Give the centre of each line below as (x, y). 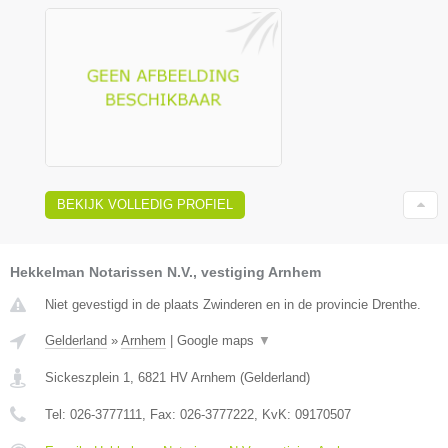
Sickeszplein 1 (87, 377)
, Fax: (161, 414)
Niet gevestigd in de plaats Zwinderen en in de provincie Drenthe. (233, 304)
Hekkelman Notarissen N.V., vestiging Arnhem (165, 271)
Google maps (217, 340)
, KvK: (274, 414)
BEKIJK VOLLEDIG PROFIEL (145, 204)
